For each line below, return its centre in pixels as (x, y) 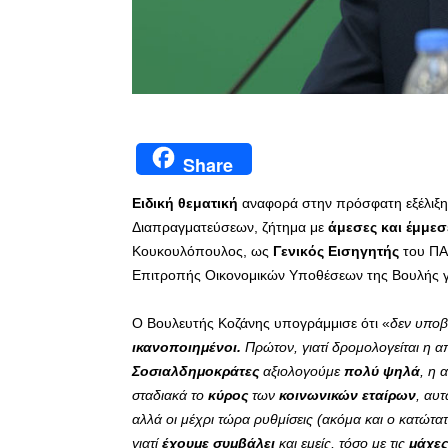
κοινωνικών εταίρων (345, 395)
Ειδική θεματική (185, 203)
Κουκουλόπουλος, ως (202, 251)
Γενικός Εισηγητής (336, 251)
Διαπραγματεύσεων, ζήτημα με (230, 227)
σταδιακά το (170, 395)
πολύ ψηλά (382, 371)
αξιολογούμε (301, 371)
